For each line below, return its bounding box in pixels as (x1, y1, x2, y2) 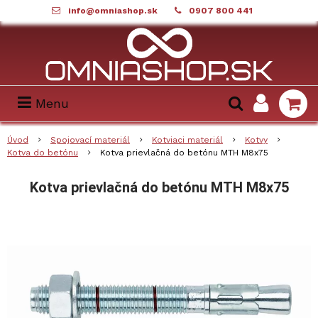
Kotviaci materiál (152, 135, 223, 145)
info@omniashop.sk (67, 6, 158, 16)
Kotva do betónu (7, 148, 78, 158)
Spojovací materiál (50, 135, 130, 145)
